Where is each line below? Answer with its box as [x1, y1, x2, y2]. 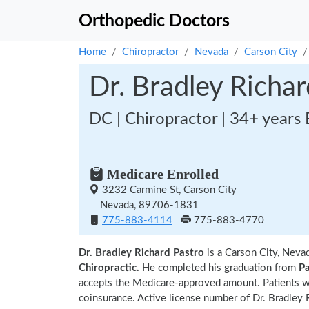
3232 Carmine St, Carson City [99, 185, 237, 195]
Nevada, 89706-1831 [89, 200, 199, 210]
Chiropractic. [79, 263, 139, 273]
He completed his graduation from [139, 263, 299, 273]
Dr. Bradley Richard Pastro [79, 248, 204, 258]
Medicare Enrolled [103, 166, 219, 181]
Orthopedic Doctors [79, 12, 230, 30]
